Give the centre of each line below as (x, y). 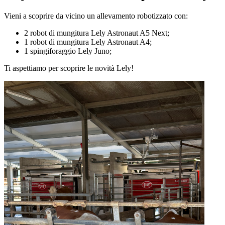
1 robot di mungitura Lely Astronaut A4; (88, 42)
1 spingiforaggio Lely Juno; (68, 51)
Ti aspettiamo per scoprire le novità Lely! (69, 68)
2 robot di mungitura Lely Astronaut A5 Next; (97, 33)
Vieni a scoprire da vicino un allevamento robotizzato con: (96, 16)
